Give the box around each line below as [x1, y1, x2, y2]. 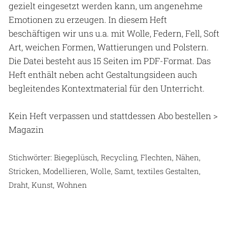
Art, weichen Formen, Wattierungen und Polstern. [9, 41, 209, 53]
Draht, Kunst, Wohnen [9, 179, 87, 190]
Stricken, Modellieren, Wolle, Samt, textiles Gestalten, [9, 165, 201, 176]
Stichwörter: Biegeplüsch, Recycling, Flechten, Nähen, [9, 152, 201, 162]
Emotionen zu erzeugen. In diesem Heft [9, 13, 167, 25]
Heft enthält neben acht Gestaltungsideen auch [9, 68, 197, 80]
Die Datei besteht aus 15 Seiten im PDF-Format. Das [9, 54, 211, 67]
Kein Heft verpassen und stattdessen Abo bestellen [9, 109, 213, 122]
